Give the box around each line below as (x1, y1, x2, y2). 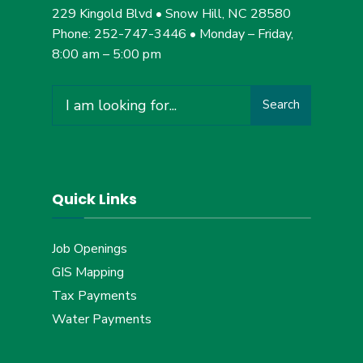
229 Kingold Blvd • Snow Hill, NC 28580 (52, 4, 291, 23)
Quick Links (52, 188, 137, 209)
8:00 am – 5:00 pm (52, 45, 161, 63)
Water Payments (52, 310, 152, 328)
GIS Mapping (52, 263, 124, 281)
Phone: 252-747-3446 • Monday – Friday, (52, 24, 293, 43)
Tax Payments (52, 286, 137, 305)
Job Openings (52, 239, 127, 258)
